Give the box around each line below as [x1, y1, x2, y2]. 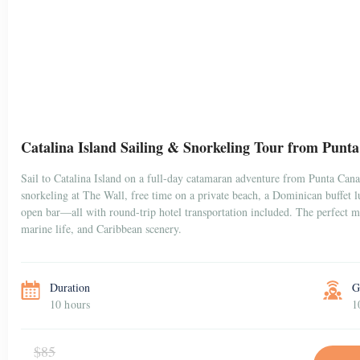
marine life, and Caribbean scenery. [21, 221, 182, 236]
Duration [50, 280, 90, 295]
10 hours [50, 297, 91, 312]
